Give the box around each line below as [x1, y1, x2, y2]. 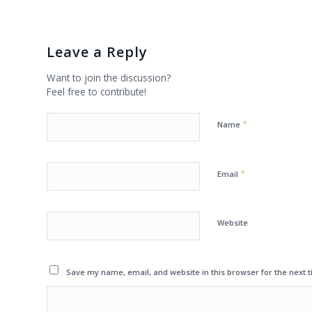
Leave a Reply [47, 42, 148, 61]
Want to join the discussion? [47, 70, 171, 84]
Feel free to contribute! [47, 84, 146, 98]
